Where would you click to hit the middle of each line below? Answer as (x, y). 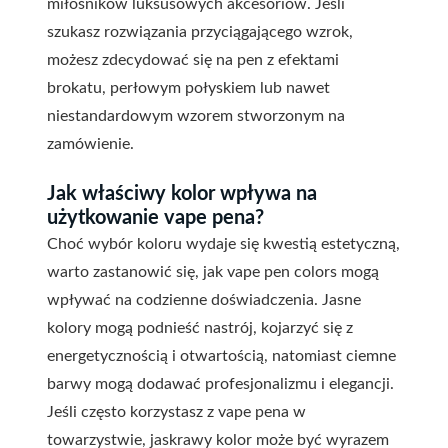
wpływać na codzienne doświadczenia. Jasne (204, 300)
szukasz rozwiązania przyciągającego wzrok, (200, 32)
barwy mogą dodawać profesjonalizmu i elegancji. (220, 384)
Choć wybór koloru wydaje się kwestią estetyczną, (223, 244)
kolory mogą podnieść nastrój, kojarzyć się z (200, 328)
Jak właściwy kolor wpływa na (182, 194)
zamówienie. (90, 144)
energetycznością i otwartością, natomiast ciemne (221, 356)
